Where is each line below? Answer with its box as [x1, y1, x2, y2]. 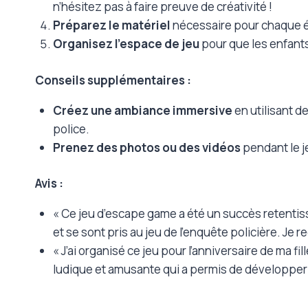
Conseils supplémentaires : [35, 71, 191, 88]
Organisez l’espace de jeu [52, 36, 199, 52]
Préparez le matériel [52, 17, 170, 34]
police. [52, 120, 89, 137]
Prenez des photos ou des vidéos [52, 139, 241, 155]
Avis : [35, 175, 63, 192]
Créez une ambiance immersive [52, 102, 232, 118]
